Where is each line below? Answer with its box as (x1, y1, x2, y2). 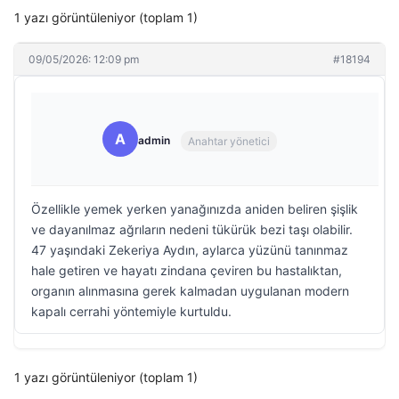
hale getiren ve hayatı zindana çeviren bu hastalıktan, (31, 263, 342, 278)
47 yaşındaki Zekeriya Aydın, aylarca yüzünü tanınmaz (31, 242, 348, 257)
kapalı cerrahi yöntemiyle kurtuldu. (31, 304, 232, 319)
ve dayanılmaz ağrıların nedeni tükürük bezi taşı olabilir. (31, 222, 353, 237)
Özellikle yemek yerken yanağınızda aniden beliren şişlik (31, 201, 358, 216)
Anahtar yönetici (188, 134, 270, 148)
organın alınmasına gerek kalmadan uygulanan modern (31, 283, 349, 298)
